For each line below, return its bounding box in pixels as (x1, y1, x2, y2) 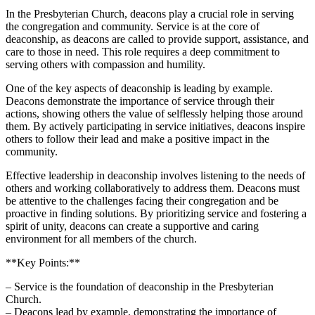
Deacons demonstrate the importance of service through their (6, 95, 274, 108)
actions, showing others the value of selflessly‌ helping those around (6, 108, 303, 120)
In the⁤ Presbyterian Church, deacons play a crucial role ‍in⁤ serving (6, 8, 294, 20)
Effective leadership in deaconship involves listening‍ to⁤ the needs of (6, 169, 305, 182)
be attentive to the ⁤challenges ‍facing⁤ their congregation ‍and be (6, 195, 278, 207)
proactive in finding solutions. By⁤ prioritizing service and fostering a (6, 207, 307, 220)
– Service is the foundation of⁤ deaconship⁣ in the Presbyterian (6, 281, 274, 293)
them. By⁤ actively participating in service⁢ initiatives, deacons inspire (6, 120, 305, 133)
